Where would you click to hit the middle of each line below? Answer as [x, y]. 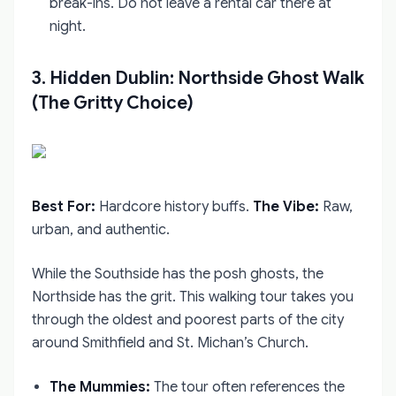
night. [68, 26]
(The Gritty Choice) [113, 103]
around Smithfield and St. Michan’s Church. [170, 343]
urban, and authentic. [101, 229]
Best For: [64, 206]
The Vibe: [286, 206]
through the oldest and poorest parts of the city [188, 320]
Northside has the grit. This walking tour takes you [193, 297]
